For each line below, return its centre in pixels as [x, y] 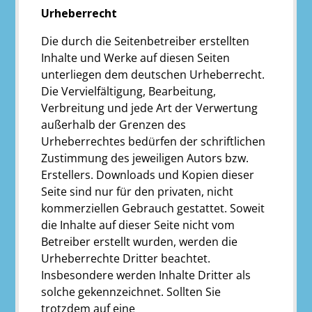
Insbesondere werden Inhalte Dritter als [146, 275]
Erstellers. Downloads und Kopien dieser [148, 174]
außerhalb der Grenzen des [114, 124]
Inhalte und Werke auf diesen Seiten [136, 57]
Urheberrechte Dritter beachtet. [126, 258]
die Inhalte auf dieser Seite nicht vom [138, 225]
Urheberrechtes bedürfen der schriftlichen [154, 141]
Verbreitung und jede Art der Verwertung [150, 108]
